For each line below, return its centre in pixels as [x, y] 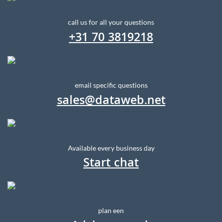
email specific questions [111, 85]
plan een [111, 211]
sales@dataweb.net [111, 101]
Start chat [111, 164]
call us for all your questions [111, 22]
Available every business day [111, 148]
